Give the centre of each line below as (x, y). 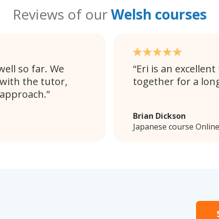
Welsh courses (159, 14)
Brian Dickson (159, 116)
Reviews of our (62, 14)
